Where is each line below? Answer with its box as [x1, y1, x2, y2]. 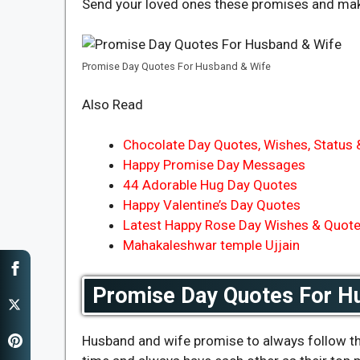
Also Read [82, 96, 143, 112]
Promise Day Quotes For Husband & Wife [82, 60, 271, 72]
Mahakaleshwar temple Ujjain [123, 237, 300, 253]
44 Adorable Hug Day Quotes [123, 177, 297, 193]
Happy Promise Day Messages [123, 157, 305, 173]
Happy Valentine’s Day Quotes [123, 197, 301, 213]
